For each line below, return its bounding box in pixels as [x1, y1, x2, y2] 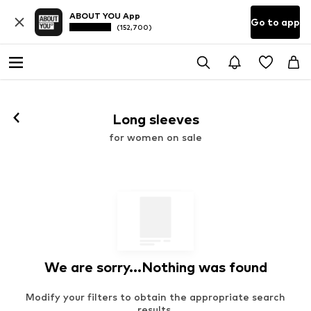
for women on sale [109, 131, 202, 143]
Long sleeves [112, 110, 199, 128]
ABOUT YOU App [69, 10, 140, 22]
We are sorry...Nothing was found [44, 259, 267, 276]
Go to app [251, 16, 300, 28]
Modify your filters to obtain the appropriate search [26, 290, 285, 303]
